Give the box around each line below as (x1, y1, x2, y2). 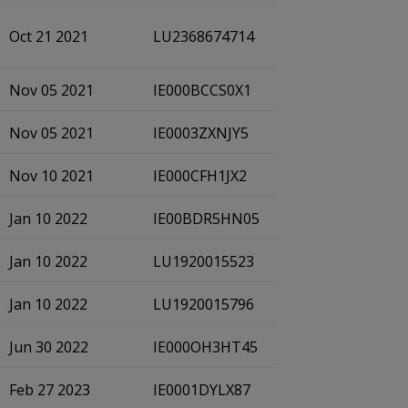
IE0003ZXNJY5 (153, 123, 249, 143)
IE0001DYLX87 (153, 380, 250, 400)
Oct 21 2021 (9, 26, 88, 46)
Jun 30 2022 (9, 337, 88, 357)
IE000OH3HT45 (153, 337, 258, 357)
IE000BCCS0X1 (153, 80, 251, 100)
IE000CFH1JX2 (153, 166, 247, 186)
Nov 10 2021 (9, 166, 94, 186)
